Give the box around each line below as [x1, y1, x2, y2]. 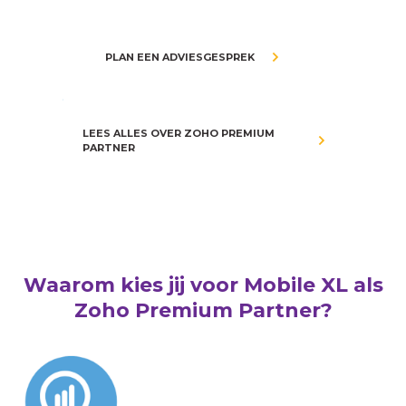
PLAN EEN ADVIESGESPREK [105, 51, 255, 63]
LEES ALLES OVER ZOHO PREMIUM [82, 127, 275, 140]
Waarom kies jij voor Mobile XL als [23, 273, 383, 297]
